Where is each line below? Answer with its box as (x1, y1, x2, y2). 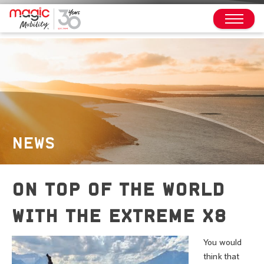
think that (203, 252, 240, 262)
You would (203, 238, 242, 247)
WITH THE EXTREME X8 (12, 207, 227, 224)
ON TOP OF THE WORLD (12, 180, 225, 197)
